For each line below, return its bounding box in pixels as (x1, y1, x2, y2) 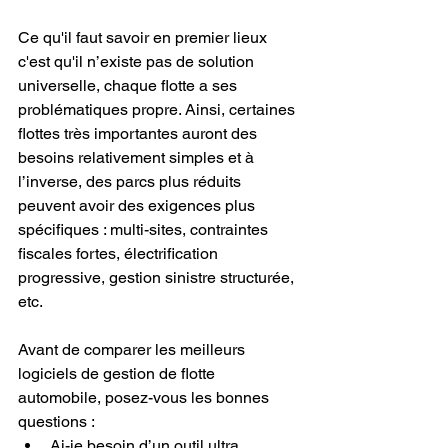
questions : (18, 411, 95, 431)
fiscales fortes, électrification (18, 243, 222, 263)
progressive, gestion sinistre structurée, (18, 267, 298, 287)
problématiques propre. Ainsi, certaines (18, 99, 299, 119)
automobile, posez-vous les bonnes (18, 387, 273, 407)
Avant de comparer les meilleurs (18, 339, 249, 359)
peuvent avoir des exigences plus (18, 195, 259, 215)
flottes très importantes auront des (18, 123, 261, 143)
